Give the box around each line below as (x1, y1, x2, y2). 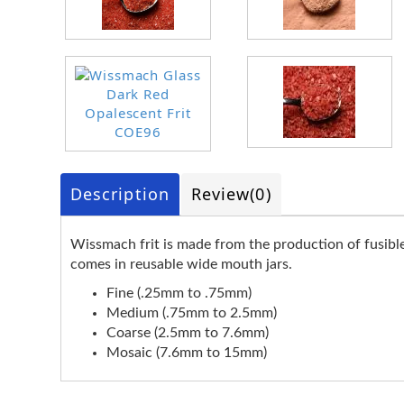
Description (70, 183, 170, 205)
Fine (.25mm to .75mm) (106, 286, 252, 300)
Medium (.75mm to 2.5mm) (106, 306, 277, 320)
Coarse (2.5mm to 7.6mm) (106, 326, 269, 340)
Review (190, 183, 251, 205)
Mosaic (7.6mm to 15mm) (106, 345, 267, 360)
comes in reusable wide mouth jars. (70, 257, 292, 271)
